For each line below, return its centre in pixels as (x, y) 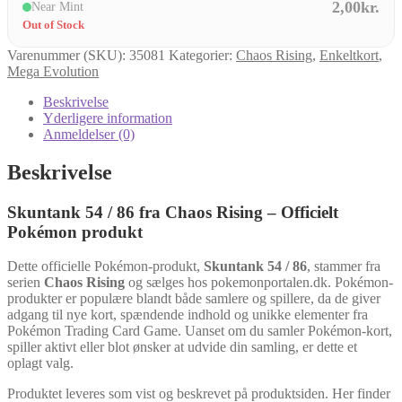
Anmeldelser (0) (89, 134)
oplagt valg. (40, 363)
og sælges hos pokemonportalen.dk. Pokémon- (259, 283)
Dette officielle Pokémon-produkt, (105, 267)
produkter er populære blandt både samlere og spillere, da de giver (194, 299)
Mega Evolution (53, 71)
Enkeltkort (349, 55)
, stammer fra (344, 267)
